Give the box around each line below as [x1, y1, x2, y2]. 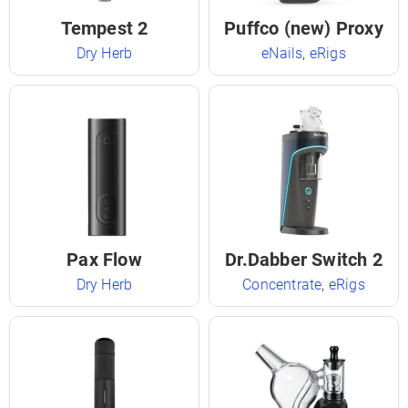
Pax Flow [66, 249, 142, 270]
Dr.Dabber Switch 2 [225, 249, 382, 270]
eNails [261, 45, 303, 62]
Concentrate [242, 276, 322, 293]
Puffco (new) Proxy [224, 17, 383, 39]
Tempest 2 [60, 17, 148, 39]
